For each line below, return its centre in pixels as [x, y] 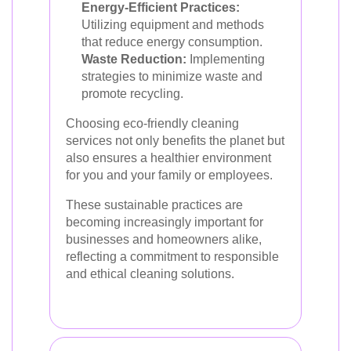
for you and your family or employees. [169, 175]
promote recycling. [132, 94]
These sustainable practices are [154, 205]
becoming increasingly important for [165, 222]
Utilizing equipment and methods [173, 25]
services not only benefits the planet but [175, 141]
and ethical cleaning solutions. [150, 274]
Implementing [226, 59]
